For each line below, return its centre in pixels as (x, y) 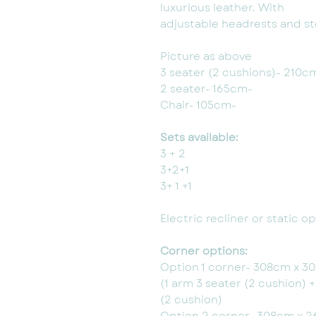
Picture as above (206, 57)
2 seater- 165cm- (206, 89)
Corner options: (204, 251)
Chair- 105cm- (198, 105)
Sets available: (199, 138)
